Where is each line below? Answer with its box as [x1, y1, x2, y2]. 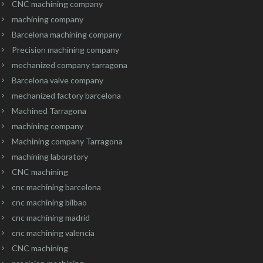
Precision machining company [11, 44, 119, 55]
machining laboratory [11, 151, 88, 161]
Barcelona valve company [11, 75, 103, 85]
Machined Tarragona [11, 105, 86, 116]
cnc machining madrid [11, 212, 90, 222]
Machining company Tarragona [11, 136, 123, 146]
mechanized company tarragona [11, 59, 127, 70]
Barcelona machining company [11, 29, 122, 39]
